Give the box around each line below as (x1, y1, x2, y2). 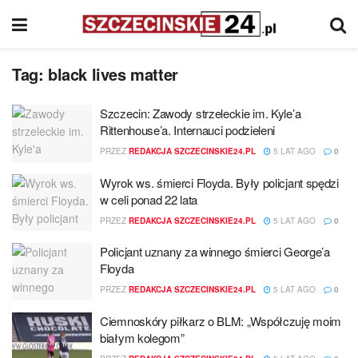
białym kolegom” (100, 328, 185, 346)
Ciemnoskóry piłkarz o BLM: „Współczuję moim (100, 312, 342, 329)
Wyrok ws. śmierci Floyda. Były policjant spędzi (100, 173, 339, 191)
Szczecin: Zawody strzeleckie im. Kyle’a (100, 105, 301, 121)
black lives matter (48, 62, 178, 86)
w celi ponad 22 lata (100, 190, 197, 208)
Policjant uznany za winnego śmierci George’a (100, 243, 330, 260)
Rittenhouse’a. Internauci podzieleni (100, 121, 276, 138)
